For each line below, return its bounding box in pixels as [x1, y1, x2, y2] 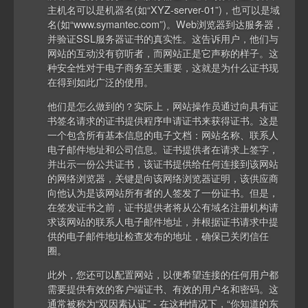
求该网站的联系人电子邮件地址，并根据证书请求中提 [47, 213, 279, 228]
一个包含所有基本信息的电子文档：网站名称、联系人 [47, 126, 279, 142]
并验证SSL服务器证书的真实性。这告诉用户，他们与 [47, 30, 279, 45]
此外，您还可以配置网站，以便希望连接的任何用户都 [47, 267, 279, 282]
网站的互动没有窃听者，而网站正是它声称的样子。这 [47, 45, 279, 60]
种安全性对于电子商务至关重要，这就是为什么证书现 [47, 59, 279, 74]
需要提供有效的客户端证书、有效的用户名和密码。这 [47, 281, 279, 296]
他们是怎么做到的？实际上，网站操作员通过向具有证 [47, 98, 279, 113]
